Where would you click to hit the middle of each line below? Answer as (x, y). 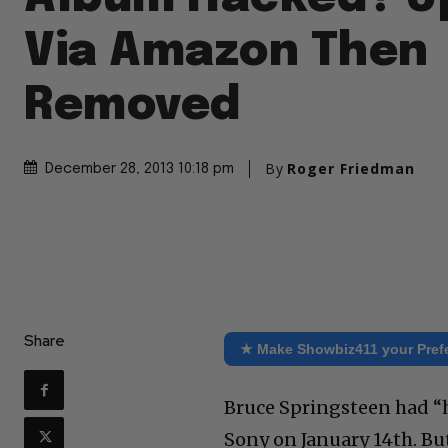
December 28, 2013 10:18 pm (139, 168)
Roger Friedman (351, 168)
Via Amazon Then (226, 52)
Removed (132, 106)
